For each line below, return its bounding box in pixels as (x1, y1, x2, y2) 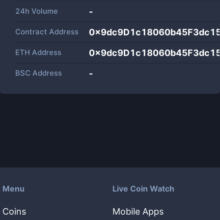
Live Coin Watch (112, 184, 174, 193)
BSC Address (15, 68, 62, 78)
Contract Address (15, 27, 79, 36)
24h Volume (15, 6, 58, 16)
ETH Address (15, 48, 61, 57)
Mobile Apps (112, 206, 164, 217)
